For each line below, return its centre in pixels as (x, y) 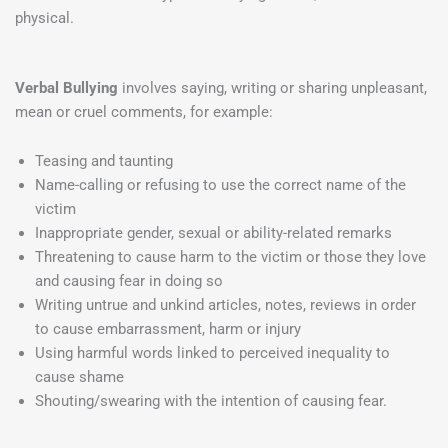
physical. (44, 18)
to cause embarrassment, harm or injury (168, 329)
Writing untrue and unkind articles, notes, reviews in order (225, 305)
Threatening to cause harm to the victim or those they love (230, 257)
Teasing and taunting (104, 161)
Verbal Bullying (68, 87)
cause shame (79, 377)
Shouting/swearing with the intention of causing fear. (211, 401)
